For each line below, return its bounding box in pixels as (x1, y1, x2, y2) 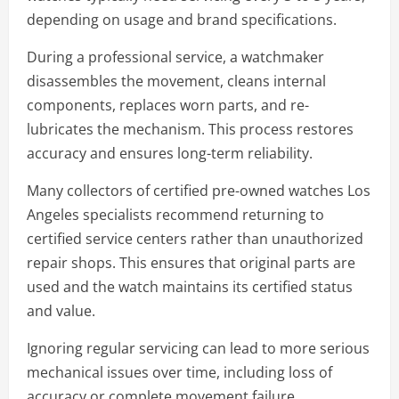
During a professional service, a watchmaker (27, 47, 324, 67)
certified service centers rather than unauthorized (27, 229, 363, 248)
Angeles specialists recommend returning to (27, 205, 324, 224)
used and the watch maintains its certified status (27, 277, 353, 297)
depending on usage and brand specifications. (27, 10, 337, 29)
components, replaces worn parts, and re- (27, 95, 309, 115)
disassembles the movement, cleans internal (27, 71, 326, 91)
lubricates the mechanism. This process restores (27, 119, 354, 139)
